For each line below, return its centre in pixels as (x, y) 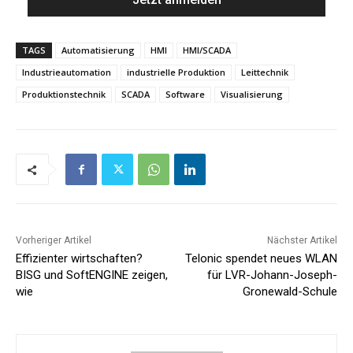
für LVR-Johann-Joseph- (272, 275)
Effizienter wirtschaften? (79, 259)
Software (185, 95)
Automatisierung (98, 50)
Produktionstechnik (64, 95)
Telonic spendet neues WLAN (261, 259)
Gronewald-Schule (290, 292)
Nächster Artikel (302, 241)
